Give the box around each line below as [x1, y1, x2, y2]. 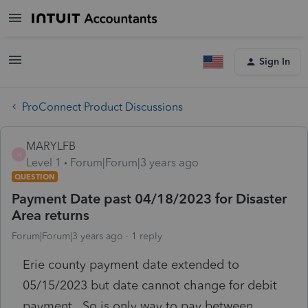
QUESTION [14, 171, 55, 181]
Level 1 [26, 155, 61, 169]
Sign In [259, 56, 290, 67]
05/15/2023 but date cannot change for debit [23, 277, 277, 293]
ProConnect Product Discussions [22, 100, 183, 113]
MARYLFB [26, 139, 76, 153]
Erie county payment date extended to [23, 256, 239, 272]
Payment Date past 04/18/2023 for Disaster [12, 190, 287, 207]
